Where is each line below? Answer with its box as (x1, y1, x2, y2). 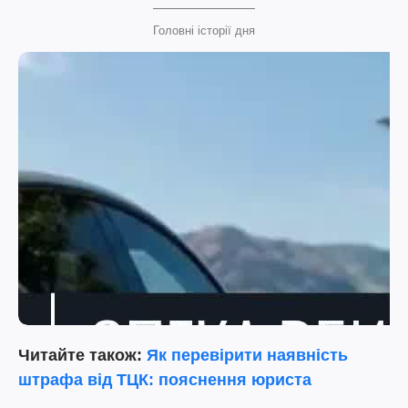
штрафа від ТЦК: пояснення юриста (18, 371, 311, 389)
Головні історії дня (153, 24, 255, 37)
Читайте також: (18, 346, 147, 364)
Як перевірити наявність (147, 346, 348, 364)
